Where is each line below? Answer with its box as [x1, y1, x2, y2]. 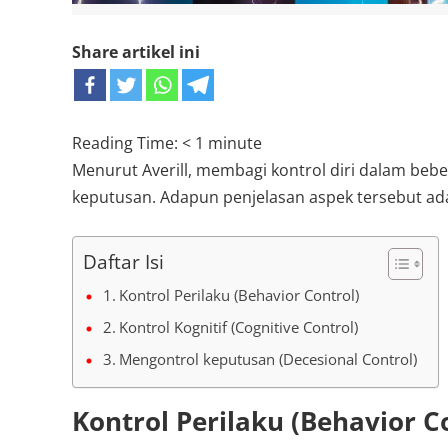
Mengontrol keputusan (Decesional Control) [119, 349, 418, 370]
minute [208, 132, 262, 154]
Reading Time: [72, 132, 182, 154]
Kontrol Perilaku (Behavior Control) [119, 285, 360, 306]
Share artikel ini [72, 41, 200, 63]
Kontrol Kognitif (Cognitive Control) [119, 317, 359, 338]
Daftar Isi [83, 248, 164, 276]
